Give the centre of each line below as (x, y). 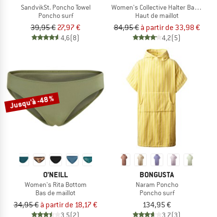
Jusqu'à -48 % (32, 102)
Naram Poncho (157, 184)
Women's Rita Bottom (55, 184)
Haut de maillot (157, 15)
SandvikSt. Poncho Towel (55, 7)
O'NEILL (55, 174)
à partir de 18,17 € (69, 205)
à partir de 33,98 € (170, 27)
